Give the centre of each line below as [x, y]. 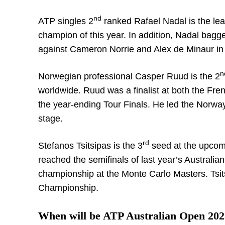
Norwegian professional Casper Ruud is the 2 [129, 76]
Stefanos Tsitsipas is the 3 [90, 146]
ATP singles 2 [66, 21]
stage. [50, 119]
